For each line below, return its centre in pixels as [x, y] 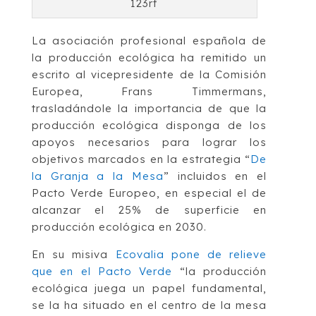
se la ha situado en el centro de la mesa [149, 305]
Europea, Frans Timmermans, [149, 92]
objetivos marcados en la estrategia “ [141, 159]
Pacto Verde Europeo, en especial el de [149, 193]
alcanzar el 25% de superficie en [149, 210]
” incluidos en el [215, 176]
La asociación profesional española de [149, 41]
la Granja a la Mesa [97, 176]
